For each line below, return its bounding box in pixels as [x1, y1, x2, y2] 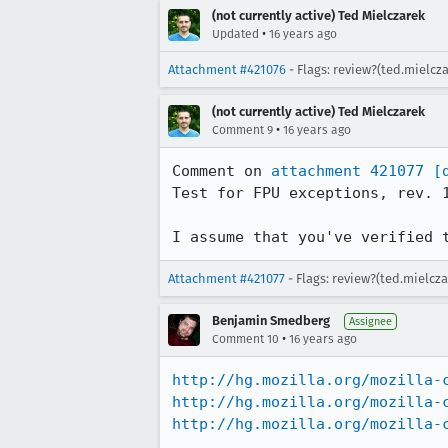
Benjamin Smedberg [212, 313, 330, 328]
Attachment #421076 [168, 62, 286, 77]
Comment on [172, 162, 271, 180]
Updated [212, 27, 259, 41]
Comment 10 [212, 332, 279, 346]
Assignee [349, 315, 392, 328]
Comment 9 [212, 123, 273, 137]
